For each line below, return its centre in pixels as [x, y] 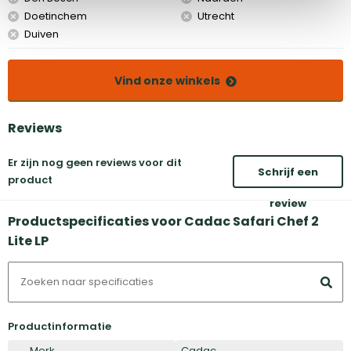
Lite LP [28, 241]
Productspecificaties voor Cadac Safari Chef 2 [163, 221]
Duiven [42, 34]
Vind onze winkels [167, 80]
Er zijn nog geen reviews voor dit [95, 162]
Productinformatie [60, 326]
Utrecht [215, 16]
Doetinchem [56, 16]
